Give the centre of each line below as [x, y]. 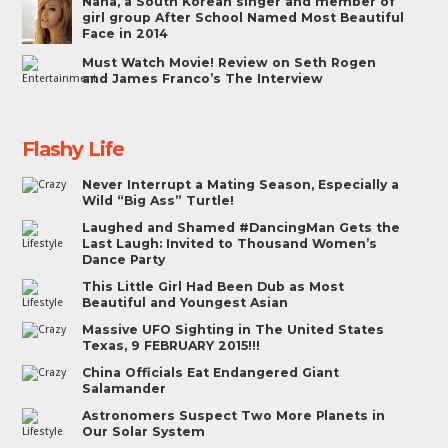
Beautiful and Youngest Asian [185, 303]
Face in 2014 [125, 34]
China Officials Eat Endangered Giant [211, 373]
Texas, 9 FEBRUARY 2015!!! [171, 346]
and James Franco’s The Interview [203, 79]
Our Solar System [144, 432]
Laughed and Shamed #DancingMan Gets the [241, 228]
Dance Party [124, 260]
